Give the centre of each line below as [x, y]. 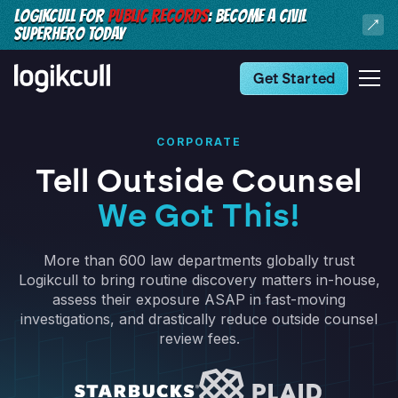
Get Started [294, 78]
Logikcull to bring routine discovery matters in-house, [199, 280]
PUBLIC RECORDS [158, 16]
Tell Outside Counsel [199, 181]
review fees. [199, 338]
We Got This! [199, 215]
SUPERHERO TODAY [69, 34]
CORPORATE [199, 142]
